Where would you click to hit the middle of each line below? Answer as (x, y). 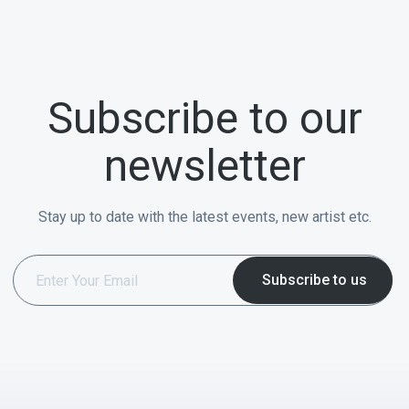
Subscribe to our (204, 119)
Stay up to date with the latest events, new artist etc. (204, 217)
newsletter (204, 166)
